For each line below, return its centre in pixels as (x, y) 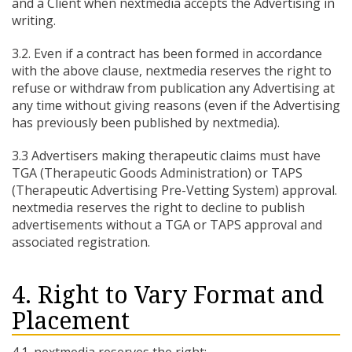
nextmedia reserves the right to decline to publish (158, 207)
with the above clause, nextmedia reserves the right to (172, 71)
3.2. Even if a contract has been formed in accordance (167, 53)
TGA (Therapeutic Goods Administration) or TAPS (157, 173)
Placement (71, 321)
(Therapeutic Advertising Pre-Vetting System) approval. (174, 190)
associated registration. (81, 242)
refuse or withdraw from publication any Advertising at (173, 88)
